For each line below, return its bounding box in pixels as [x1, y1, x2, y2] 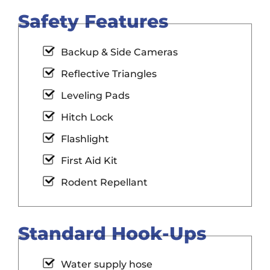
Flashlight [61, 133, 109, 145]
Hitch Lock [61, 111, 113, 124]
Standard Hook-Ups [18, 222, 206, 245]
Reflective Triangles [61, 68, 157, 80]
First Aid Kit [61, 155, 118, 167]
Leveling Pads [61, 90, 130, 102]
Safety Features [18, 10, 168, 33]
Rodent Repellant [61, 177, 148, 189]
